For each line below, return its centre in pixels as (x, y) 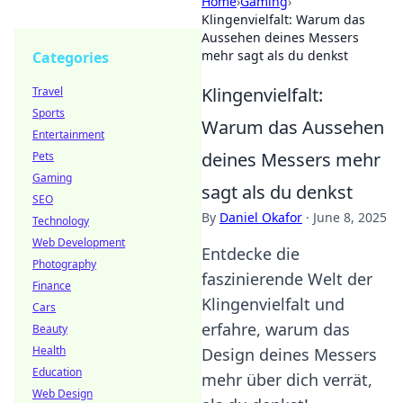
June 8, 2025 (350, 217)
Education (57, 372)
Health (49, 350)
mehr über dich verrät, (287, 380)
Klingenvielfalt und (273, 304)
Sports (49, 113)
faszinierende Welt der (287, 279)
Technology (61, 221)
